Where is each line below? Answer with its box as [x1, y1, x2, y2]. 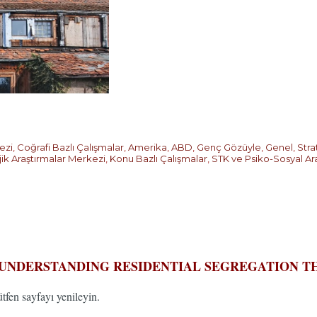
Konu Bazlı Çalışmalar [110, 153, 207, 164]
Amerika [128, 142, 167, 153]
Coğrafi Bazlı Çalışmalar [17, 142, 124, 153]
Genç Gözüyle [197, 142, 261, 153]
